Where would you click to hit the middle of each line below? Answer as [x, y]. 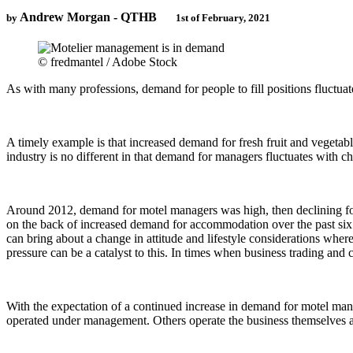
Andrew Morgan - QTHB [88, 17]
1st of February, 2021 [223, 17]
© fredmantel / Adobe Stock [108, 61]
